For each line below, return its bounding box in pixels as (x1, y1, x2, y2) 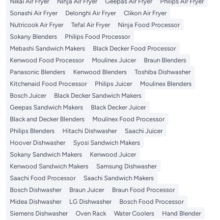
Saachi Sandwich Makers (83, 174, 154, 182)
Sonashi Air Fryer (10, 9, 57, 17)
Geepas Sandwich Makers (10, 103, 83, 111)
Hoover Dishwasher (10, 138, 65, 146)
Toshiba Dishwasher (135, 68, 191, 76)
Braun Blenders (144, 56, 186, 64)
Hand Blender (162, 209, 201, 217)
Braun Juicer (69, 186, 104, 193)
